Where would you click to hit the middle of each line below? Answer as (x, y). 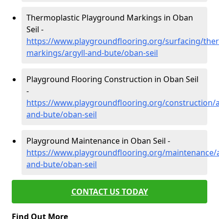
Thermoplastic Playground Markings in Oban (110, 18)
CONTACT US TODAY (109, 192)
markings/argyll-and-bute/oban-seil (92, 53)
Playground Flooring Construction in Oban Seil (112, 79)
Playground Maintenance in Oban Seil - (98, 141)
